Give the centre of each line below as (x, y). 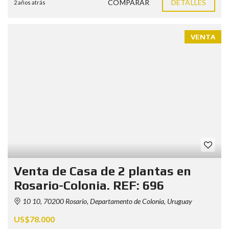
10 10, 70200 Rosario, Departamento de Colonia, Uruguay (107, 201)
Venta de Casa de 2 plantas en (102, 171)
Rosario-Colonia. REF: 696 (89, 185)
